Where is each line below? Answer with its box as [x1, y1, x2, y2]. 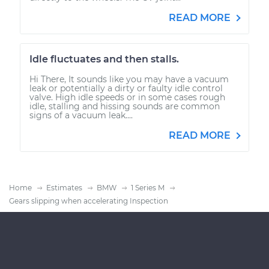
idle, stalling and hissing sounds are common [29, 100, 220, 112]
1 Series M [131, 183, 165, 192]
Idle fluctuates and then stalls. [29, 53, 179, 65]
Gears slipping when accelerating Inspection [9, 196, 168, 205]
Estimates [46, 183, 82, 192]
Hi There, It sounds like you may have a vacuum [29, 73, 229, 85]
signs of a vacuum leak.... [29, 109, 133, 121]
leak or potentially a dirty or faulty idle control [29, 82, 223, 94]
